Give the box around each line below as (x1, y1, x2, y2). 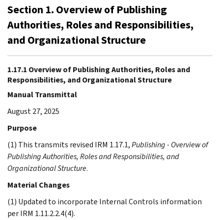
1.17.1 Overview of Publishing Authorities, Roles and (7, 64, 190, 75)
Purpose (7, 122, 37, 133)
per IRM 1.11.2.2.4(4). (7, 208, 75, 219)
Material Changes (7, 179, 70, 190)
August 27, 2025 (7, 106, 59, 116)
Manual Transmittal (7, 89, 77, 100)
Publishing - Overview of (132, 139, 208, 150)
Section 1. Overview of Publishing (7, 2, 167, 17)
